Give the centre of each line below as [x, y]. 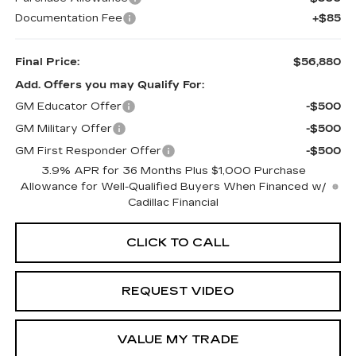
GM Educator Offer [68, 107]
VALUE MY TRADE [178, 340]
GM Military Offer [63, 129]
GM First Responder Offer [88, 151]
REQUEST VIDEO [178, 291]
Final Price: [47, 62]
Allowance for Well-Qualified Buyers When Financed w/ [174, 187]
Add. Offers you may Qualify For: [109, 85]
